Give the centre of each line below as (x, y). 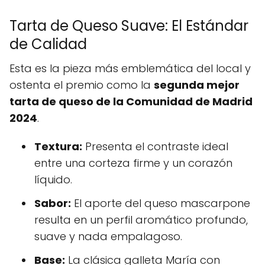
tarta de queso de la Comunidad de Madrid (131, 102)
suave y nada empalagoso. (108, 237)
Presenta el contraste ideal (155, 147)
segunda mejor (197, 85)
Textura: (58, 147)
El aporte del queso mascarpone (161, 203)
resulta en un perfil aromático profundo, (141, 220)
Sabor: (53, 203)
